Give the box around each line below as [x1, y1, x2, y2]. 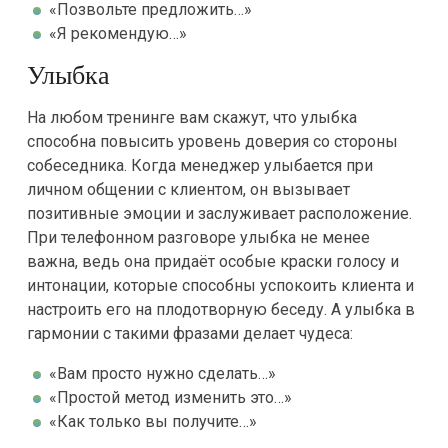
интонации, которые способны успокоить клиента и [26, 276, 414, 295]
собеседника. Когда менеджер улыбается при [26, 156, 373, 175]
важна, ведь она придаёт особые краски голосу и [26, 252, 399, 271]
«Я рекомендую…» [48, 24, 187, 43]
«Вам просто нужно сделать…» [48, 364, 276, 383]
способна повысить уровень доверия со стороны [26, 132, 398, 151]
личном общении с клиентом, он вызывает [26, 180, 350, 199]
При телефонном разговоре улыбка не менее [26, 228, 370, 247]
